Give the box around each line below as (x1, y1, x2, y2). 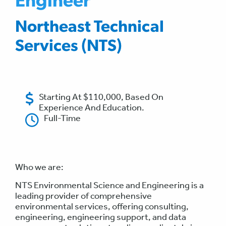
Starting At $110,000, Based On (39, 91, 163, 103)
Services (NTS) (15, 39, 122, 55)
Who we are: (15, 161, 64, 173)
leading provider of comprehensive (15, 190, 152, 202)
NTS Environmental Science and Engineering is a (15, 180, 204, 191)
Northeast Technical (15, 20, 164, 36)
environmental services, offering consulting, (15, 201, 189, 212)
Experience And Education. (39, 102, 144, 114)
